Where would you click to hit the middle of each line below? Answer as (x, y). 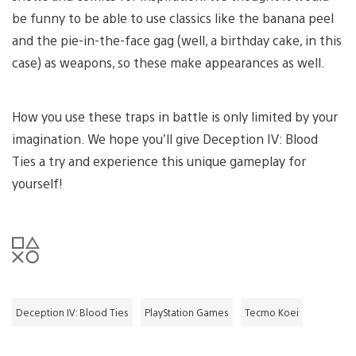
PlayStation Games (187, 312)
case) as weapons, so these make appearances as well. (168, 62)
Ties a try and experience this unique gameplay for (159, 161)
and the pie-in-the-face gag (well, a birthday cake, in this (177, 40)
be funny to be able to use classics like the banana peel (173, 17)
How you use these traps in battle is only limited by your (175, 116)
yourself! (37, 183)
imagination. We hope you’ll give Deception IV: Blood (165, 138)
